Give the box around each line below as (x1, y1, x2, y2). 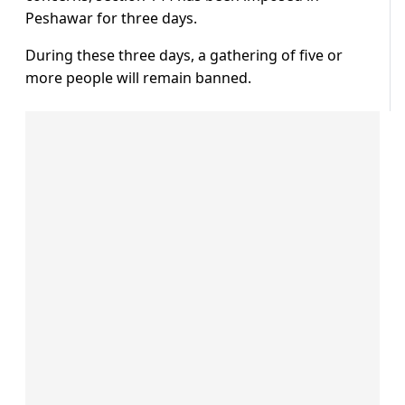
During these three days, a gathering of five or (25, 45, 343, 66)
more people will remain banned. (25, 68, 251, 89)
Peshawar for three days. (25, 8, 197, 29)
